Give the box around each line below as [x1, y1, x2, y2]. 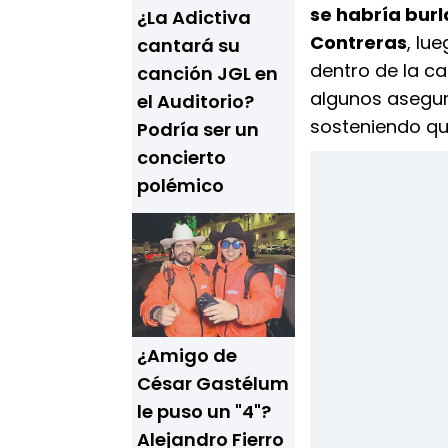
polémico [137, 173, 224, 198]
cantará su [137, 33, 240, 58]
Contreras [310, 30, 407, 55]
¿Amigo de [137, 343, 237, 368]
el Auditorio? [137, 89, 254, 114]
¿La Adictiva [137, 5, 251, 30]
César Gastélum [137, 371, 289, 396]
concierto [137, 145, 226, 170]
